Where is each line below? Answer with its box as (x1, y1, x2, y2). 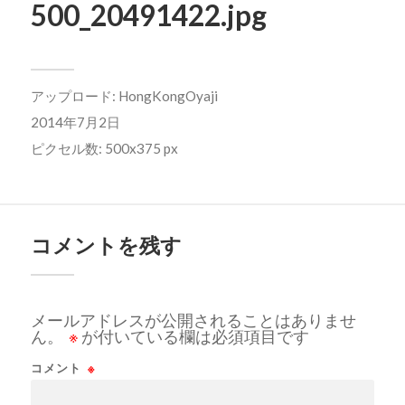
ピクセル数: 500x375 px (30, 140, 178, 156)
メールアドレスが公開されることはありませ (30, 310, 356, 331)
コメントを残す (30, 233, 182, 259)
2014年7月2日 (30, 114, 120, 130)
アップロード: (30, 88, 118, 104)
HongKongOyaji (118, 88, 218, 104)
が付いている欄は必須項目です (78, 326, 309, 347)
